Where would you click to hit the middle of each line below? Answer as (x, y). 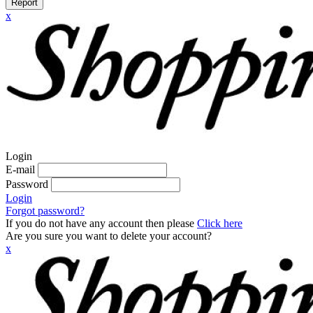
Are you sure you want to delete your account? (109, 236)
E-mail (20, 169)
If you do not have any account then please (101, 223)
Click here (220, 223)
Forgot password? (45, 211)
